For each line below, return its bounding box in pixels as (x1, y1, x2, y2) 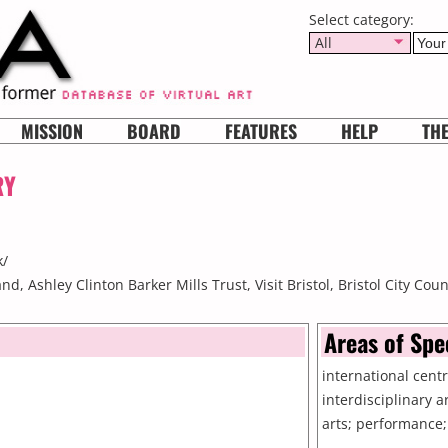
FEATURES (225, 118, 297, 144)
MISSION (21, 118, 83, 144)
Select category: (309, 10, 414, 29)
